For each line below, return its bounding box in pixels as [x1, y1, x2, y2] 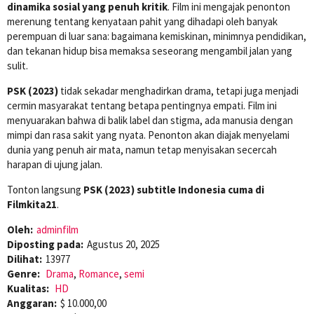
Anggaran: [7, 296, 57, 310]
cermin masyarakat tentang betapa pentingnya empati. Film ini [7, 98, 277, 112]
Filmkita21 [7, 197, 57, 211]
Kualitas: [7, 281, 51, 295]
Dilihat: [7, 252, 42, 266]
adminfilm [36, 222, 78, 236]
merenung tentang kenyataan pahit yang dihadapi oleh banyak [7, 14, 278, 28]
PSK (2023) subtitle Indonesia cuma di [83, 182, 264, 196]
